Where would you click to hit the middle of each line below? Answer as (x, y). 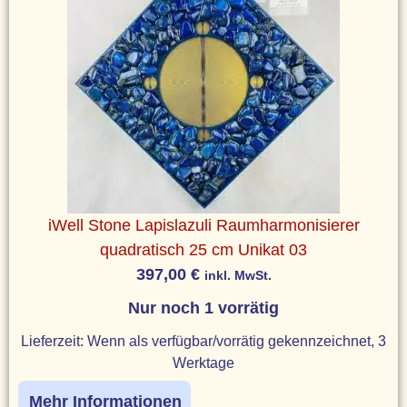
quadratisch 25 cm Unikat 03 (203, 249)
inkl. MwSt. (238, 275)
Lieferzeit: (54, 340)
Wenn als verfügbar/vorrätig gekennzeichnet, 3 (237, 340)
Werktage (203, 362)
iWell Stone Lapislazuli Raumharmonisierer (203, 225)
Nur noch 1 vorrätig (203, 308)
